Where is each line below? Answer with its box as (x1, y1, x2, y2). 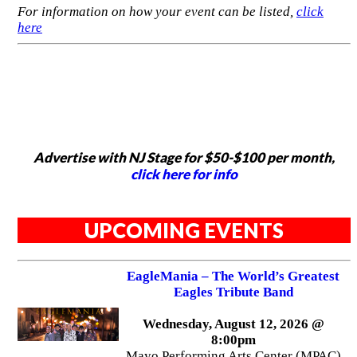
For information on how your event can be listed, (18, 4, 296, 19)
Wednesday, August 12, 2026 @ (142, 316, 324, 331)
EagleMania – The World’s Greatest (127, 268, 340, 284)
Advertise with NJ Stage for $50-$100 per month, (33, 148, 335, 166)
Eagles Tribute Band (173, 284, 293, 300)
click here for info (131, 165, 237, 182)
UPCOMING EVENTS (84, 218, 284, 242)
